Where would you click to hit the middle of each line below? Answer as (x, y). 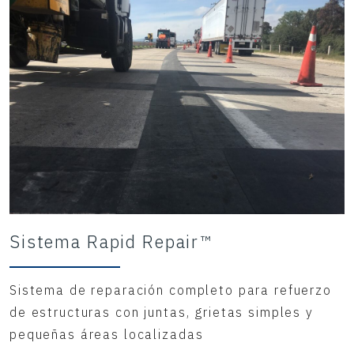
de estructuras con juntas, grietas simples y (162, 312)
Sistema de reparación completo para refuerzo (171, 290)
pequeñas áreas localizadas (107, 334)
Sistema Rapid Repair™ (111, 241)
